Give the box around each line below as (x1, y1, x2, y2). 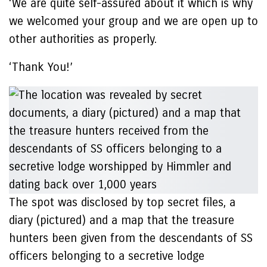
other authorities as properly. (9, 32, 157, 46)
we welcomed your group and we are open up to (9, 14, 258, 28)
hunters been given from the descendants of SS (9, 231, 253, 245)
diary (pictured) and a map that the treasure (9, 213, 234, 227)
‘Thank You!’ (9, 60, 73, 74)
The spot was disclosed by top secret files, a (9, 195, 235, 209)
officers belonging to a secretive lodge (9, 249, 204, 263)
